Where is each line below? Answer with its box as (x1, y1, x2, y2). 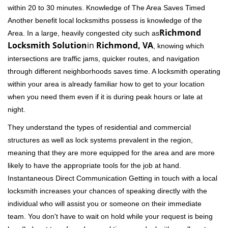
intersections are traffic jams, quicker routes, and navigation (8, 54, 199, 63)
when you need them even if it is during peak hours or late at (8, 93, 203, 101)
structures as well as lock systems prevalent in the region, (8, 136, 193, 144)
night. (8, 105, 25, 113)
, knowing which (153, 42, 204, 50)
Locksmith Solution (8, 40, 87, 51)
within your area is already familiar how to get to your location (8, 80, 205, 88)
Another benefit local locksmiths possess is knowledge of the (8, 16, 202, 24)
